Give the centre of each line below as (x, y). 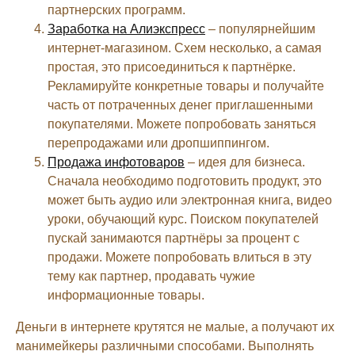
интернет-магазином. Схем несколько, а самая (185, 48)
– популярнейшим (260, 29)
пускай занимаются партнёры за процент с (174, 238)
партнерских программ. (116, 10)
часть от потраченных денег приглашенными (180, 105)
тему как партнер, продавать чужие (151, 276)
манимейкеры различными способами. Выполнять (165, 345)
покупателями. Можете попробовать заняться (182, 124)
